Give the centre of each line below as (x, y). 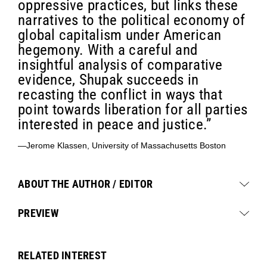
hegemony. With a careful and (108, 50)
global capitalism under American (119, 35)
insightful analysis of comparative (120, 65)
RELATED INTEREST (62, 256)
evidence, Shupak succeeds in (108, 80)
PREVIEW (38, 213)
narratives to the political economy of (132, 20)
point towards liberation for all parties (133, 110)
